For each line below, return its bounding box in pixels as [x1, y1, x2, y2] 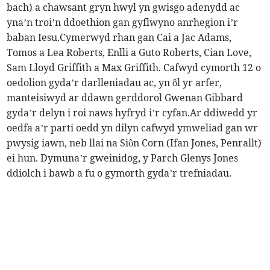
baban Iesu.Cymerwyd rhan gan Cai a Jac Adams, [7, 31, 232, 44]
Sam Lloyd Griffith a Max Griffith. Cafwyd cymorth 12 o [7, 61, 262, 74]
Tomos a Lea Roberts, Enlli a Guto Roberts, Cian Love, [7, 46, 252, 59]
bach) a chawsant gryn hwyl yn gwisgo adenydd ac [7, 1, 240, 14]
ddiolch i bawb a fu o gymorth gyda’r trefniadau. [7, 167, 232, 180]
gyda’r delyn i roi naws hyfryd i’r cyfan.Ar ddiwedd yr [7, 107, 258, 119]
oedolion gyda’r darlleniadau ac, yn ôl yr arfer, [7, 77, 222, 89]
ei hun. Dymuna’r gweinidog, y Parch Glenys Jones [7, 152, 239, 165]
